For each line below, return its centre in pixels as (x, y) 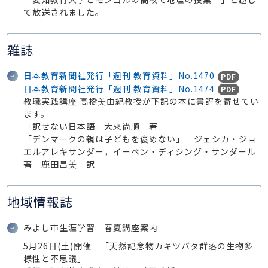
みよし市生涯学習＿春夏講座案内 (91, 228)
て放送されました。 (64, 12)
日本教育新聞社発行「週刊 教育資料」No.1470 (119, 75)
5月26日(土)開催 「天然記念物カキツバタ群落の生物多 (138, 246)
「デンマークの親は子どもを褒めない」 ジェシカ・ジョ (140, 139)
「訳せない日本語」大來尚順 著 (91, 127)
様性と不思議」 (55, 259)
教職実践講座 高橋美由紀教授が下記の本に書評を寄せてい (141, 101)
